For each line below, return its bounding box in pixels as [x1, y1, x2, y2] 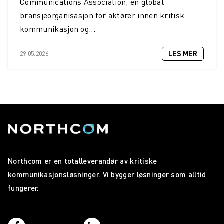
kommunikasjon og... [20, 23, 96, 34]
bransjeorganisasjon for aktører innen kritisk [20, 10, 185, 20]
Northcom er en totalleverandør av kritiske [8, 156, 157, 166]
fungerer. [8, 183, 39, 193]
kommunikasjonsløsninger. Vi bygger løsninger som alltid [8, 170, 206, 179]
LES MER [168, 49, 197, 58]
